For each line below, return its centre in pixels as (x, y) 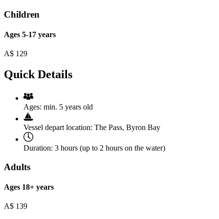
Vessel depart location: (58, 128)
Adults (17, 167)
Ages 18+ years (29, 187)
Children (22, 14)
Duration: (38, 148)
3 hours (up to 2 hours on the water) (109, 148)
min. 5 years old (68, 107)
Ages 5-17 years (30, 35)
